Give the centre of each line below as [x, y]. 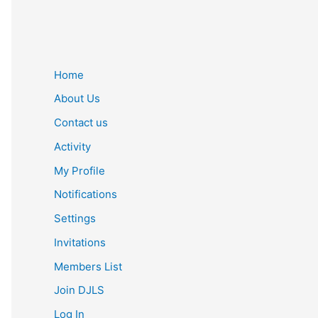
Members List [88, 266]
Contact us [81, 123]
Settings [75, 219]
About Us [77, 99]
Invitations [80, 242]
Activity [72, 146]
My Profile [79, 170]
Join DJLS [79, 290]
